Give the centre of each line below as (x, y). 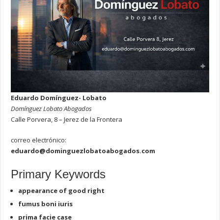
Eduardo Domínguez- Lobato (59, 97)
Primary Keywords (58, 174)
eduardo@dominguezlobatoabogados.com (83, 151)
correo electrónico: (39, 140)
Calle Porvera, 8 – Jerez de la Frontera (67, 119)
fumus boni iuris (46, 204)
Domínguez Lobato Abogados (52, 108)
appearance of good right (62, 190)
